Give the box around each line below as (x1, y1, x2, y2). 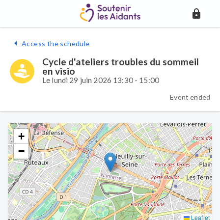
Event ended (170, 93, 210, 101)
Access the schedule (22, 39, 90, 48)
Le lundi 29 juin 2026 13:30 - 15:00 (42, 76, 159, 84)
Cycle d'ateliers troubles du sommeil (42, 56, 199, 67)
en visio (42, 65, 75, 77)
